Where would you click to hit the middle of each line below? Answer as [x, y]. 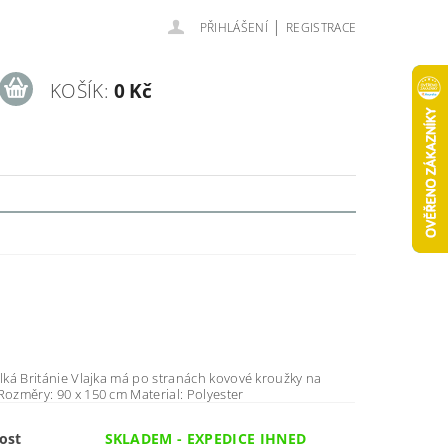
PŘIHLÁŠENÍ [233, 27]
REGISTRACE [321, 27]
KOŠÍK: [79, 90]
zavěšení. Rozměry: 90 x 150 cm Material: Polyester [215, 394]
